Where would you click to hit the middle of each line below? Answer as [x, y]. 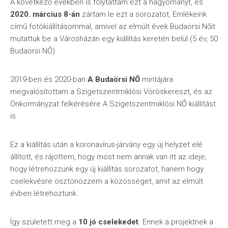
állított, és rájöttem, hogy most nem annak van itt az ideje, [108, 157]
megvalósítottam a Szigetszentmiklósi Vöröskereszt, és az [111, 92]
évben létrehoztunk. [44, 193]
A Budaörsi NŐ [114, 79]
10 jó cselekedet [108, 222]
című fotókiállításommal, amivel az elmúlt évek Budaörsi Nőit [113, 26]
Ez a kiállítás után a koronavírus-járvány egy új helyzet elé [106, 145]
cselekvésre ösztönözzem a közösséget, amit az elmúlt [107, 181]
